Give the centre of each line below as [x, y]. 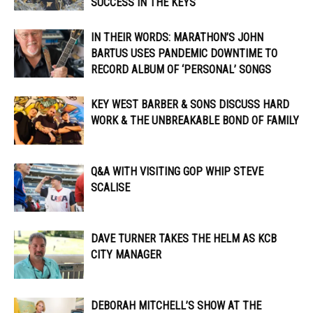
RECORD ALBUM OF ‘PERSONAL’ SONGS [181, 70]
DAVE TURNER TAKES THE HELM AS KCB [184, 239]
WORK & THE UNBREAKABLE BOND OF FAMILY [195, 121]
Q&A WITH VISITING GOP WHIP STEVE [177, 172]
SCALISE [110, 188]
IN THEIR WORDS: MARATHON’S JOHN [177, 38]
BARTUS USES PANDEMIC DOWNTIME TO [184, 54]
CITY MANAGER [126, 255]
